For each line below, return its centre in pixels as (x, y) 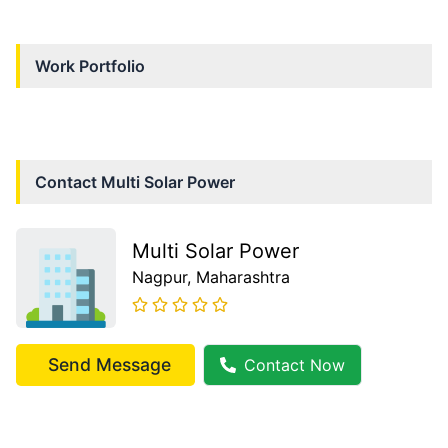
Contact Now (294, 365)
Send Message (109, 365)
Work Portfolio (90, 66)
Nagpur (159, 277)
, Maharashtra (238, 277)
